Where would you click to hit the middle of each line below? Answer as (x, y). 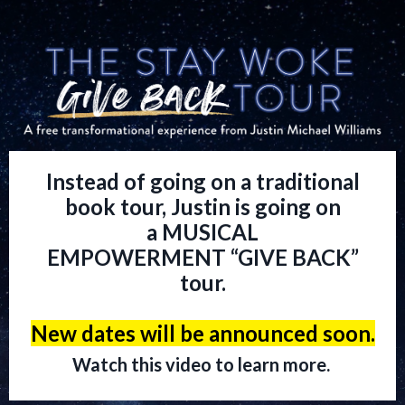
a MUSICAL (202, 232)
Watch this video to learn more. (202, 365)
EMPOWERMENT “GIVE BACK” (202, 258)
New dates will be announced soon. (202, 334)
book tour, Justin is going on (202, 207)
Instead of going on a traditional (202, 182)
